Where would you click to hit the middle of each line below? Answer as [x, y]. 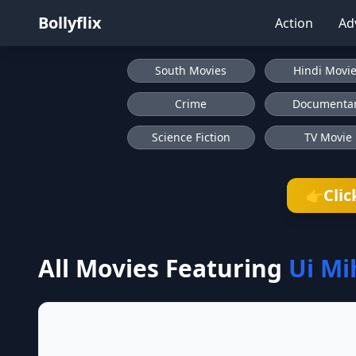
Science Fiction [191, 137]
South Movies [191, 70]
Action [294, 23]
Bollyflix [70, 23]
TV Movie [328, 137]
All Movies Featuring [160, 268]
